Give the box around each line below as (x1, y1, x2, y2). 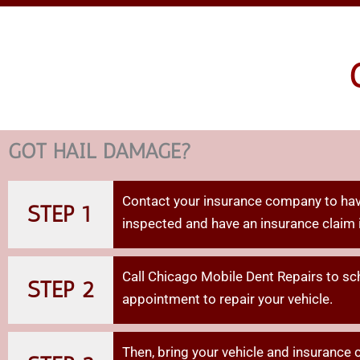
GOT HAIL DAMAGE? (8, 139, 191, 164)
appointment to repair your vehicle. (122, 291, 333, 307)
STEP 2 (27, 276, 94, 303)
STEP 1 (27, 201, 92, 227)
